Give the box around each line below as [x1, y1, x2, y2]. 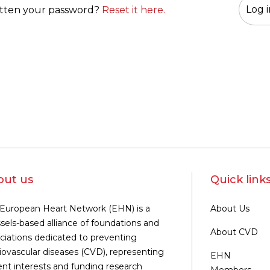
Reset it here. [102, 4, 165, 16]
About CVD [210, 227, 258, 237]
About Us [210, 203, 250, 214]
